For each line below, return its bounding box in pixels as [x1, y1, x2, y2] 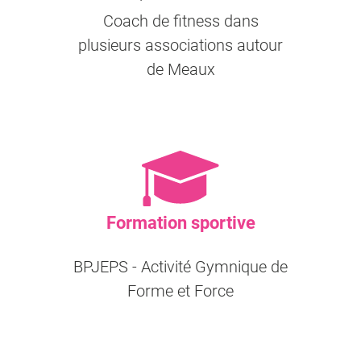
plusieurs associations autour [78, 35, 283, 55]
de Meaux [146, 60, 215, 79]
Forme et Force [127, 281, 234, 301]
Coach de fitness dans [102, 11, 259, 31]
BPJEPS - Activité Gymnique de [73, 257, 288, 276]
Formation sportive [106, 213, 255, 233]
